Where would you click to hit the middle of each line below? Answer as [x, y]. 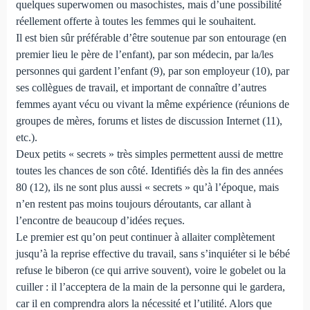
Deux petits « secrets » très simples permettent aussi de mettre [149, 154]
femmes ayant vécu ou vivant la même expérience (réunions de [152, 104]
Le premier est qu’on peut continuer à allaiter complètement [145, 237]
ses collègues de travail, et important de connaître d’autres [141, 87]
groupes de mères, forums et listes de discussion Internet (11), [149, 120]
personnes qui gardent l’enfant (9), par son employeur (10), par [152, 71]
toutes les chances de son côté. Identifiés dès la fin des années [149, 170]
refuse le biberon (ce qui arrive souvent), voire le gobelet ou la [151, 270]
